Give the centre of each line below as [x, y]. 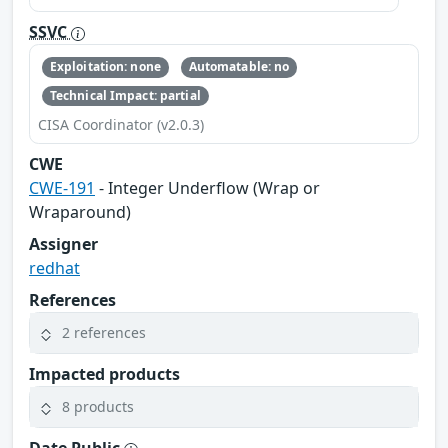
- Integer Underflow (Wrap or [207, 187]
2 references [104, 333]
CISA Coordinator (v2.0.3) [121, 124]
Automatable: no [239, 67]
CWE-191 [62, 187]
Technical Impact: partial [125, 95]
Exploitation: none [105, 67]
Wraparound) [80, 211]
